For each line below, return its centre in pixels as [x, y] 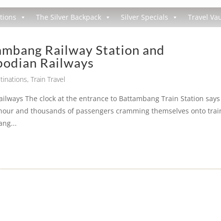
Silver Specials [144, 17]
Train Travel [48, 79]
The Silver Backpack [68, 17]
